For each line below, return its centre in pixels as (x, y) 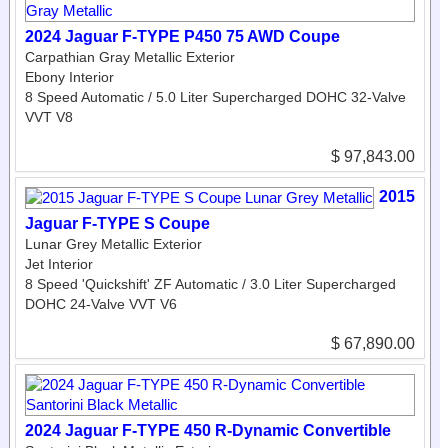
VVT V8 (49, 116)
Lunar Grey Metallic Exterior (113, 243)
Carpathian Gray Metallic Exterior (130, 56)
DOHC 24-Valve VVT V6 (101, 303)
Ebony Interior (69, 76)
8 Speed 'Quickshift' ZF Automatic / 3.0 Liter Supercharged (210, 283)
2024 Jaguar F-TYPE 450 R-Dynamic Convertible (208, 430)
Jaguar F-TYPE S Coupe (117, 223)
